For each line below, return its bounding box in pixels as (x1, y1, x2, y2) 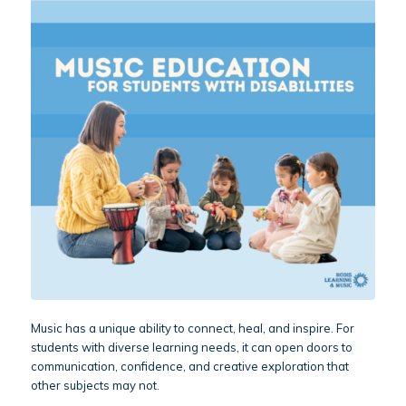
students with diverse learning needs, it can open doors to (30, 339, 353, 354)
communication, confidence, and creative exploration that (30, 358, 349, 373)
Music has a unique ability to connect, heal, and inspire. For (30, 320, 354, 335)
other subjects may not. (30, 377, 159, 392)
